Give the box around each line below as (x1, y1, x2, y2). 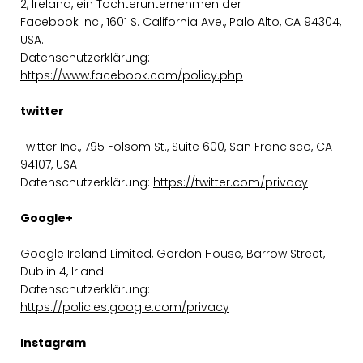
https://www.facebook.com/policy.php (20, 67, 243, 83)
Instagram (20, 335, 86, 351)
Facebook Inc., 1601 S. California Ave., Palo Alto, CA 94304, (20, 14, 341, 30)
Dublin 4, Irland (20, 263, 104, 280)
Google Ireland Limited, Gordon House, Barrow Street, (20, 246, 325, 262)
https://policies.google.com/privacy (20, 299, 229, 315)
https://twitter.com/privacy (153, 174, 308, 190)
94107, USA (20, 156, 77, 173)
